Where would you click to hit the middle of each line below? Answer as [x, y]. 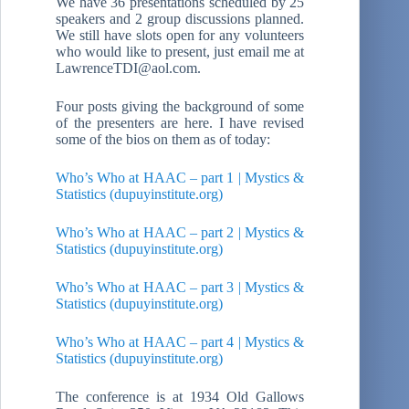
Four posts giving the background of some [180, 106]
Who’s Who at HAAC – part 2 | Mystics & [180, 232]
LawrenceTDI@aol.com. [128, 68]
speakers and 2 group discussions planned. [180, 18]
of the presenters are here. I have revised [180, 122]
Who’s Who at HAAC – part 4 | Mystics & [180, 341]
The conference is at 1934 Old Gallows [180, 396]
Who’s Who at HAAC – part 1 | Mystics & [180, 177]
